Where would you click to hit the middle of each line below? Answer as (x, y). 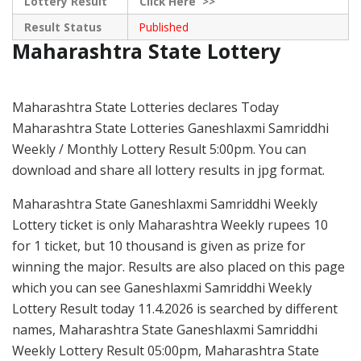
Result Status (62, 27)
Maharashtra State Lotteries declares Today (145, 107)
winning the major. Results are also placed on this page (178, 266)
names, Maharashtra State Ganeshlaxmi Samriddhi (165, 329)
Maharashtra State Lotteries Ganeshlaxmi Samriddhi (170, 128)
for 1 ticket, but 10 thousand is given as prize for (159, 245)
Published (164, 27)
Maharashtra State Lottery (149, 50)
